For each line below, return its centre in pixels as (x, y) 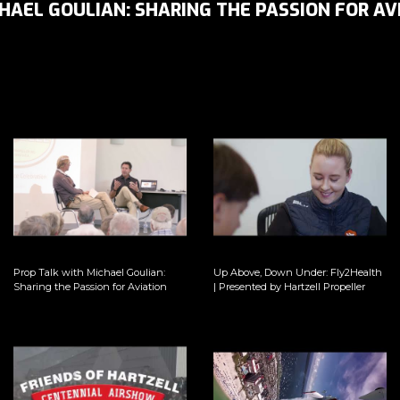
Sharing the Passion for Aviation (91, 286)
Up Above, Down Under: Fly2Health (298, 272)
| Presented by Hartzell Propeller (289, 286)
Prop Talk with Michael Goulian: (90, 272)
